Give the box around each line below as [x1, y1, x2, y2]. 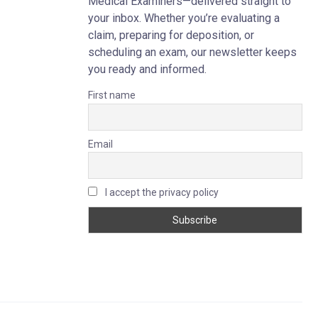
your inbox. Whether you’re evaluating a [87, 11, 280, 25]
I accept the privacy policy [102, 187, 219, 199]
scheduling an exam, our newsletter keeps [87, 45, 297, 59]
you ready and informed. [87, 62, 207, 76]
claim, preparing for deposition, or [87, 28, 254, 42]
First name [87, 89, 136, 101]
